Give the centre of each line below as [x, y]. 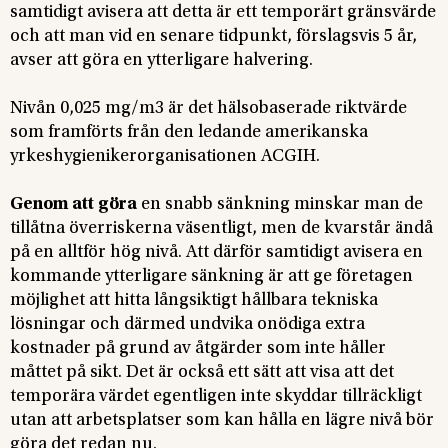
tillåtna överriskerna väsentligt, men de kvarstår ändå [221, 228]
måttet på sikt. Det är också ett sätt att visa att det [202, 372]
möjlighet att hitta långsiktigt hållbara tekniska [194, 300]
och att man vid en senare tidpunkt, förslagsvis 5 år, [213, 36]
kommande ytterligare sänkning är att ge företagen [211, 276]
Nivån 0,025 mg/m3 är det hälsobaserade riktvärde [208, 108]
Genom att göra [73, 204]
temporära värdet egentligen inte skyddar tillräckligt [216, 396]
